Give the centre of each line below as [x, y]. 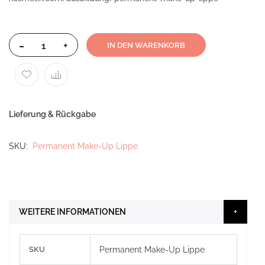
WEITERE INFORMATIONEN [72, 212]
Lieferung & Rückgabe [52, 114]
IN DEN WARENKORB [146, 45]
